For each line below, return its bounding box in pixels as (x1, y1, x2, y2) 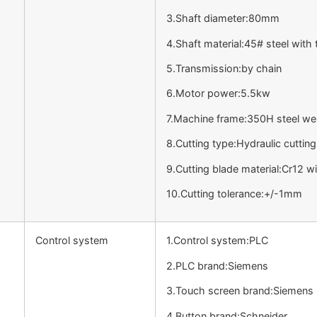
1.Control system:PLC (166, 234, 268, 247)
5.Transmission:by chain (166, 62, 282, 74)
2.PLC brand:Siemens (166, 259, 268, 272)
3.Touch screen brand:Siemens (166, 284, 313, 297)
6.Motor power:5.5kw (166, 87, 270, 100)
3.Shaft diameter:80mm (166, 12, 279, 25)
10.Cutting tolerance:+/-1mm (166, 187, 302, 200)
